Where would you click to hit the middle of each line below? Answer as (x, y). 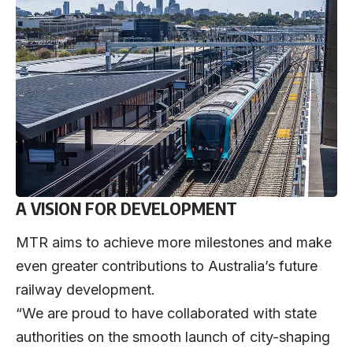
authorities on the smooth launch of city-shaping (173, 336)
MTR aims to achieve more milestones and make (174, 242)
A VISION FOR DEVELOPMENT (126, 208)
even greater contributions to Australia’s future (167, 266)
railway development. (85, 289)
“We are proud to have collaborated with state (166, 313)
